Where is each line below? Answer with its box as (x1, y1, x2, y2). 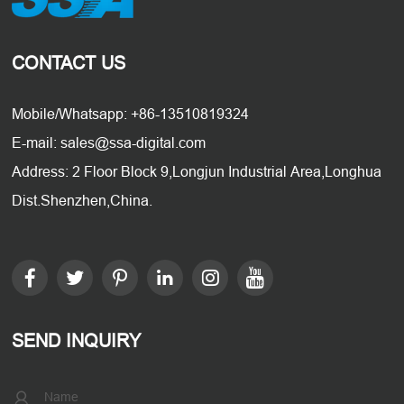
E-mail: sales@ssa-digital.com (12, 134, 207, 151)
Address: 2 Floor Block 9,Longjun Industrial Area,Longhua (12, 163, 382, 180)
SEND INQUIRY (12, 330, 142, 352)
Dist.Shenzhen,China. (12, 192, 153, 209)
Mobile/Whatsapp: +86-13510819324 (12, 106, 250, 123)
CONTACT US (12, 52, 126, 74)
